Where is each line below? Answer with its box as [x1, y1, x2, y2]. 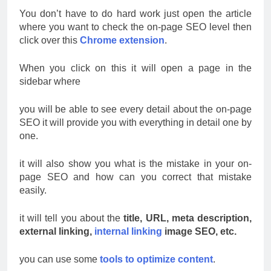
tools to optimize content [100, 253, 213, 264]
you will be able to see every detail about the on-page [19, 103, 252, 114]
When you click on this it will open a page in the [19, 62, 252, 73]
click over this [19, 34, 80, 45]
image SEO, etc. [162, 226, 237, 237]
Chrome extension [80, 34, 165, 45]
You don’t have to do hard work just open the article [19, 8, 252, 19]
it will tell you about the [19, 212, 121, 223]
